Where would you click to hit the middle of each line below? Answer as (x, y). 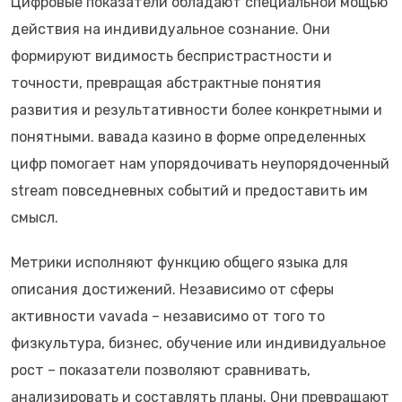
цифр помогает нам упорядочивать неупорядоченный (200, 164)
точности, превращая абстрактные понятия (166, 83)
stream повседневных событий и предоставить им (189, 191)
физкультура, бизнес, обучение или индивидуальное (198, 343)
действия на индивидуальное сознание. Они (170, 29)
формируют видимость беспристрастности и (171, 56)
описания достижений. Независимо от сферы (172, 289)
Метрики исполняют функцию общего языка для (179, 262)
